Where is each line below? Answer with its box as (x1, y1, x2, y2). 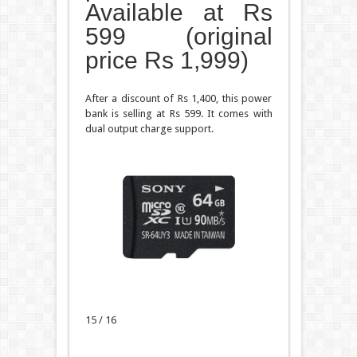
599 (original (84, 23, 273, 50)
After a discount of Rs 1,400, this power (84, 92, 273, 105)
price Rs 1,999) (84, 47, 249, 74)
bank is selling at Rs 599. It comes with (84, 108, 273, 120)
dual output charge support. (84, 123, 214, 135)
